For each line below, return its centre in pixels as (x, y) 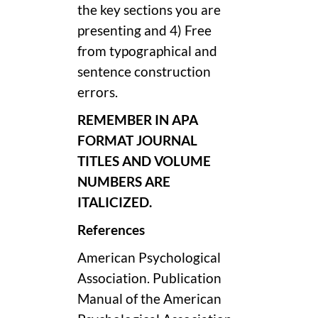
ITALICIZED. (115, 202)
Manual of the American (149, 298)
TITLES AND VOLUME (144, 161)
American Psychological (149, 257)
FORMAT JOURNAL (137, 140)
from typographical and (147, 51)
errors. (98, 92)
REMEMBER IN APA (138, 120)
